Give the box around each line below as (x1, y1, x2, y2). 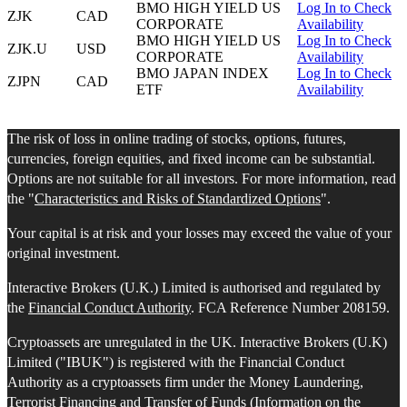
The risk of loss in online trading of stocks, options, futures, (7, 131, 346, 147)
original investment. (7, 245, 120, 262)
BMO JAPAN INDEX (136, 65, 269, 82)
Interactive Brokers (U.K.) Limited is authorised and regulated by (7, 280, 381, 296)
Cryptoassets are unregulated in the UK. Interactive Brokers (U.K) (7, 334, 387, 351)
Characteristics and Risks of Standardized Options (35, 191, 321, 207)
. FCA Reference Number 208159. (191, 300, 390, 316)
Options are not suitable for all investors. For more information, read (7, 171, 396, 187)
